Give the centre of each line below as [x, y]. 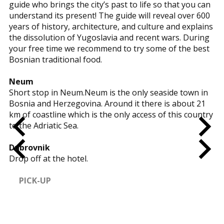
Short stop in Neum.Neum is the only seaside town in [108, 92]
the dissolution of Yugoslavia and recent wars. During [109, 37]
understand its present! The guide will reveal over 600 [109, 15]
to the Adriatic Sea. [44, 125]
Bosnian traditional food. [55, 59]
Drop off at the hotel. [48, 158]
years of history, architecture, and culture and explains [111, 26]
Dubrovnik [29, 147]
